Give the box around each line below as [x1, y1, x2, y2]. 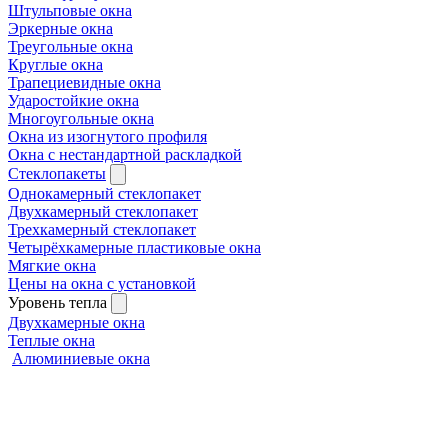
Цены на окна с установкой [8, 274, 196, 292]
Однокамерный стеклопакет [8, 184, 201, 202]
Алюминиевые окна [12, 349, 150, 367]
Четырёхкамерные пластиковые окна [8, 238, 261, 256]
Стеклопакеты [8, 164, 106, 182]
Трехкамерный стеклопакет [8, 220, 196, 238]
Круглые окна [8, 55, 103, 73]
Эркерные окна [8, 19, 113, 37]
